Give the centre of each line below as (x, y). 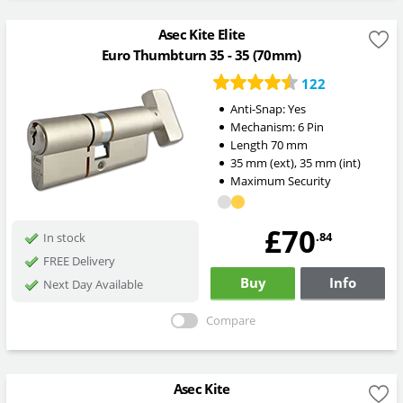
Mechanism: (264, 126)
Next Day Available (93, 284)
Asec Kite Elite (201, 35)
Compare (230, 321)
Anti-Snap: (259, 108)
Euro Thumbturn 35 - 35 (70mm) (201, 55)
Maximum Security (280, 180)
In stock (64, 237)
